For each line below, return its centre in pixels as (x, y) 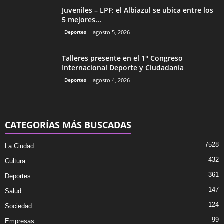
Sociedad (18, 206)
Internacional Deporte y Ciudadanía (123, 68)
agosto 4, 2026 (111, 80)
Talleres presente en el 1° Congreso (122, 58)
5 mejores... (82, 20)
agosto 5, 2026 (111, 32)
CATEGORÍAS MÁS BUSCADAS (68, 125)
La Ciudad (19, 146)
